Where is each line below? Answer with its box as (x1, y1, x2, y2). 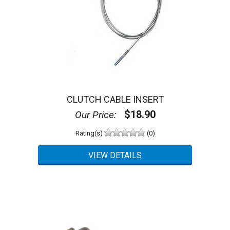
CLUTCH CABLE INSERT (66, 94, 164, 105)
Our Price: (74, 109, 117, 121)
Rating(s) (75, 129, 104, 137)
